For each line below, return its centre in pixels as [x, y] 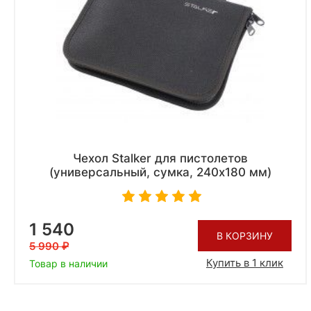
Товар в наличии [68, 264]
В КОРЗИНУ [245, 235]
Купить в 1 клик [245, 262]
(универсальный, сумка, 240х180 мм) [160, 173]
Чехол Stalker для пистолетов [160, 159]
